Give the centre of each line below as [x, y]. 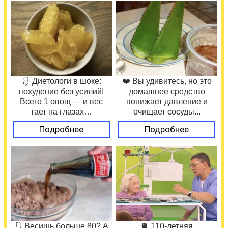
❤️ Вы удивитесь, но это [167, 81]
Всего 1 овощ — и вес [61, 102]
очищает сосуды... [167, 112]
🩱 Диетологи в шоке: [61, 81]
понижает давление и [167, 102]
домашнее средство [167, 92]
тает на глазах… [61, 112]
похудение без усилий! [61, 92]
